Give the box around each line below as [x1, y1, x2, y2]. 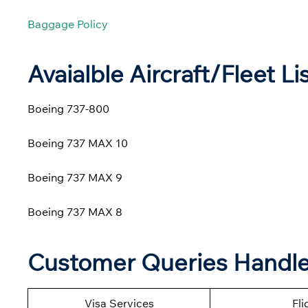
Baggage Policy [27, 16, 108, 31]
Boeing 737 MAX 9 [27, 170, 122, 185]
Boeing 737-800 [27, 102, 109, 116]
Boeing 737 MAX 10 [27, 136, 128, 151]
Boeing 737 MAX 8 [27, 205, 122, 219]
